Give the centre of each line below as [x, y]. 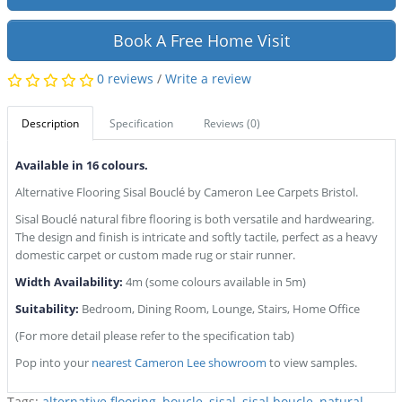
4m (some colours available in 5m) [214, 282]
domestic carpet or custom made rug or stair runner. [155, 255]
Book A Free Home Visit [201, 41]
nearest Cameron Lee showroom [179, 363]
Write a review [208, 79]
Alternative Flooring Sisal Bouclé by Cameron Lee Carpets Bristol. [186, 192]
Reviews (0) [232, 124]
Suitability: [48, 309]
